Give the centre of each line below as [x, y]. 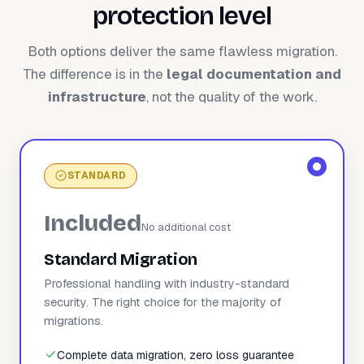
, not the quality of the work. [231, 96]
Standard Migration [121, 259]
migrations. [74, 321]
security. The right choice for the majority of [162, 302]
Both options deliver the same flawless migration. [182, 51]
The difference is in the [95, 74]
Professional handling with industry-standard [167, 283]
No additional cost [186, 227]
